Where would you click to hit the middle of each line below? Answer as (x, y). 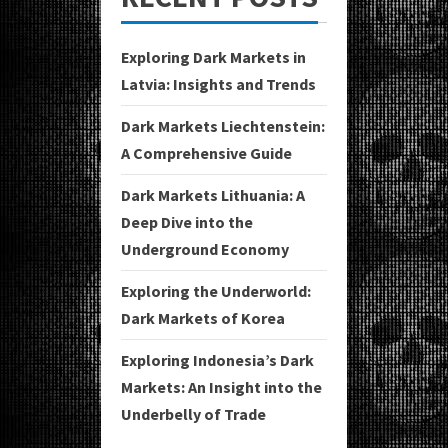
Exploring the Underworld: (216, 291)
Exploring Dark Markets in (213, 57)
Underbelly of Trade (193, 414)
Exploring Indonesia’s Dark (217, 360)
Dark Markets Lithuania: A (213, 195)
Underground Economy (205, 249)
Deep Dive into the (187, 222)
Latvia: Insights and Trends (218, 84)
